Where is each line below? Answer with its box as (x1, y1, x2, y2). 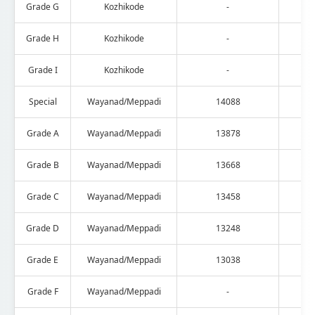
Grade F (27, 285, 58, 297)
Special (28, 95, 57, 108)
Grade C (26, 190, 59, 202)
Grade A (26, 127, 59, 139)
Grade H (26, 32, 59, 44)
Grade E (27, 253, 58, 266)
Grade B (26, 158, 59, 171)
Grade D (26, 221, 59, 234)
